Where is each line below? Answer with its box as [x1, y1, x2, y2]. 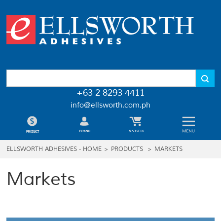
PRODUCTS [111, 146, 144, 153]
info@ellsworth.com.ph [70, 101, 150, 110]
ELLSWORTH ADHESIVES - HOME [6, 146, 102, 153]
